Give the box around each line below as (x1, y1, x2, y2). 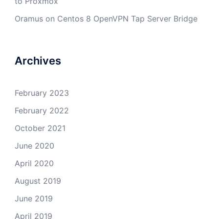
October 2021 (15, 123, 66, 133)
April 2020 (15, 158, 54, 168)
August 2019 (15, 176, 61, 186)
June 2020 (15, 141, 54, 151)
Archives (15, 54, 61, 67)
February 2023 (15, 88, 69, 98)
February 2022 (15, 106, 69, 115)
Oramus (15, 14, 43, 23)
